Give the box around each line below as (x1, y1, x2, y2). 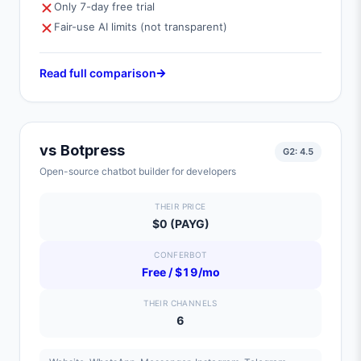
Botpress (60, 142, 125, 159)
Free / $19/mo (141, 265, 220, 279)
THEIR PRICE (155, 201, 206, 211)
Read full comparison (39, 66, 156, 80)
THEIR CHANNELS (143, 298, 218, 308)
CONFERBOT (154, 250, 207, 259)
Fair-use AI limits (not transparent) (54, 20, 227, 33)
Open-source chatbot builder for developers (39, 165, 236, 177)
